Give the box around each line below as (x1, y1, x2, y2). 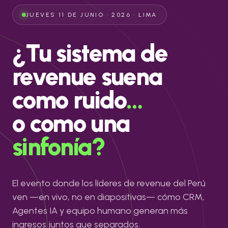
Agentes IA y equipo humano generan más (12, 205, 188, 216)
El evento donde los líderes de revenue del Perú (12, 178, 206, 189)
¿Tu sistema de (12, 38, 168, 68)
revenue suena (12, 62, 162, 91)
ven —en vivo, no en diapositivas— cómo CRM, (12, 191, 205, 203)
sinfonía (12, 132, 92, 161)
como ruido (12, 85, 127, 115)
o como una (12, 108, 130, 138)
